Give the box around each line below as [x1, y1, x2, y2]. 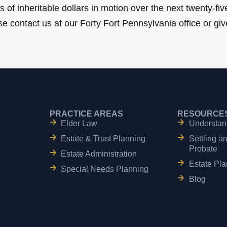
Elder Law [61, 119, 98, 128]
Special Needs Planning [61, 165, 149, 174]
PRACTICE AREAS [49, 109, 123, 119]
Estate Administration [61, 149, 137, 159]
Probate [188, 144, 217, 154]
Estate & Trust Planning [61, 134, 146, 143]
